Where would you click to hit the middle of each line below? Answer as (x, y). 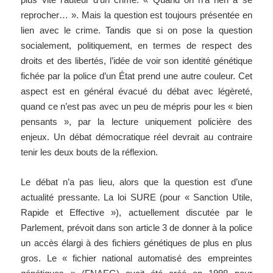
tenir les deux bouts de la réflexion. (90, 152)
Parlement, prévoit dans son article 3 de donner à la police (136, 228)
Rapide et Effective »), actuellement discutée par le (136, 213)
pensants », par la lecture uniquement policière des (136, 122)
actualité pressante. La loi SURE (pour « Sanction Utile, (136, 197)
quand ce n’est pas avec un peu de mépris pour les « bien (136, 107)
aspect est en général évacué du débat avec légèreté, (136, 91)
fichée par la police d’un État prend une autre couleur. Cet (136, 76)
